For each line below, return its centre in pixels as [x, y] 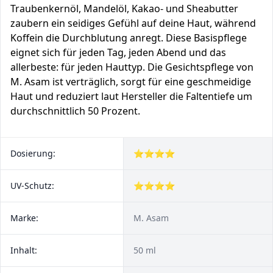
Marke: [24, 218]
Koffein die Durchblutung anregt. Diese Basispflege [129, 38]
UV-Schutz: [32, 186]
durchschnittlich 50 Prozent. [75, 111]
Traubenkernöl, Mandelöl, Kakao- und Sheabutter [124, 9]
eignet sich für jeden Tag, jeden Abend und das [118, 52]
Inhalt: [24, 250]
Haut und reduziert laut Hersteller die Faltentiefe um [131, 96]
